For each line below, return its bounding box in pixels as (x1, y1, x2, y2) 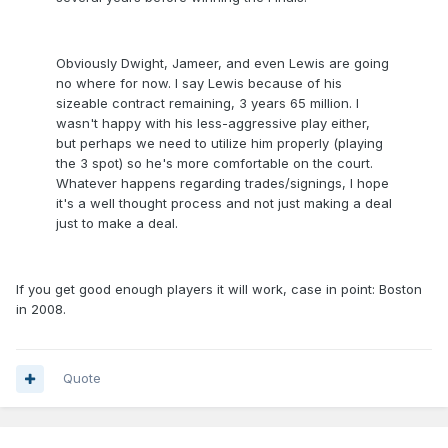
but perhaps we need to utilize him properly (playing (56, 135, 383, 152)
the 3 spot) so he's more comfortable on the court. (56, 155, 373, 172)
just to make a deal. (56, 215, 178, 232)
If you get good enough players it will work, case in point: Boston (16, 281, 422, 298)
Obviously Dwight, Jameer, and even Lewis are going (56, 55, 389, 72)
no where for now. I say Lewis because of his (56, 75, 342, 92)
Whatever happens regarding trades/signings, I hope (56, 175, 389, 192)
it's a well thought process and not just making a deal (56, 195, 392, 212)
